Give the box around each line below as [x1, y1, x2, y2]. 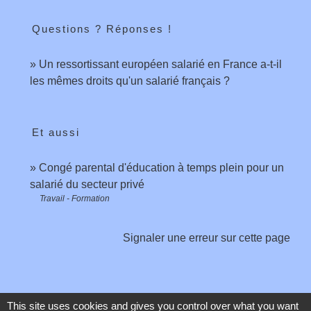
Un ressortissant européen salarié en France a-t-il [39, 58, 282, 70]
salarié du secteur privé [30, 178, 144, 190]
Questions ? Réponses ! [32, 22, 172, 35]
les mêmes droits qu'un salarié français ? [30, 74, 230, 87]
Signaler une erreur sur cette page [123, 231, 290, 244]
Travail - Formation [40, 193, 110, 203]
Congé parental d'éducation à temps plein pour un [39, 161, 284, 174]
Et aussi [32, 126, 80, 138]
